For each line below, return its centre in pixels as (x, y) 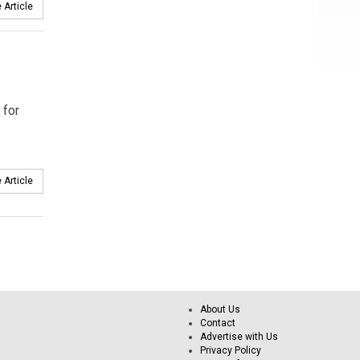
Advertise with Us (239, 336)
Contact (218, 323)
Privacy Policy (231, 350)
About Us (220, 309)
